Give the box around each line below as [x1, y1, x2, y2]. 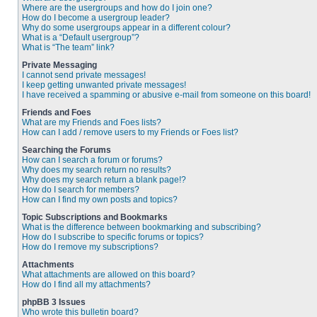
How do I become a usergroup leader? [22, 13, 170, 23]
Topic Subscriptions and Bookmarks [22, 212, 168, 222]
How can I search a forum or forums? [22, 155, 163, 165]
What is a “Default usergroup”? [22, 33, 139, 42]
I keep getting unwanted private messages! [22, 80, 186, 90]
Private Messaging [22, 60, 97, 70]
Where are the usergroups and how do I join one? [22, 3, 212, 13]
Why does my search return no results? [22, 165, 171, 175]
